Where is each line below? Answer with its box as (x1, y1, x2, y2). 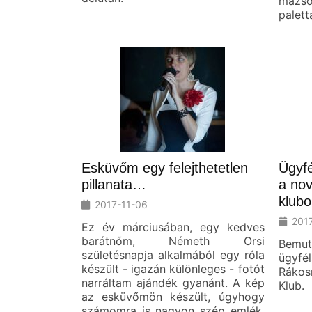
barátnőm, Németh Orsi (81, 233, 265, 248)
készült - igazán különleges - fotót (81, 261, 265, 276)
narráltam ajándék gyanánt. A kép (81, 275, 265, 290)
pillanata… (81, 176, 146, 192)
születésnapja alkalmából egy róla (81, 247, 265, 262)
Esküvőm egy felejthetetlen (81, 159, 248, 175)
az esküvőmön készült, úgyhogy (81, 289, 265, 304)
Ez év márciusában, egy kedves (81, 219, 265, 234)
